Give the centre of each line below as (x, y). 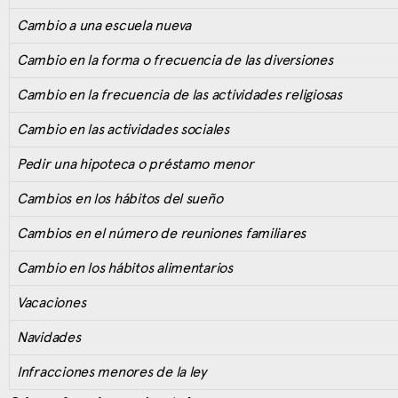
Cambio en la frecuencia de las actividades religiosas (179, 94)
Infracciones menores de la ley (111, 371)
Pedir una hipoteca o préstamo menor (135, 163)
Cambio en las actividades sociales (123, 129)
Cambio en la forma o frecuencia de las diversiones (175, 60)
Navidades (49, 337)
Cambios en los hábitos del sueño (120, 198)
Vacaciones (52, 302)
